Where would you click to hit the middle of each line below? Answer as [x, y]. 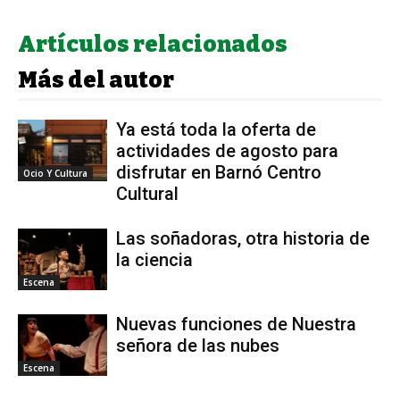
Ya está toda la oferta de [216, 130]
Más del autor [96, 81]
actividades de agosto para [227, 151]
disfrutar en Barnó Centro [219, 173]
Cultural [147, 194]
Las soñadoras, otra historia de [243, 239]
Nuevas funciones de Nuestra [236, 325]
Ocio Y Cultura [55, 173]
